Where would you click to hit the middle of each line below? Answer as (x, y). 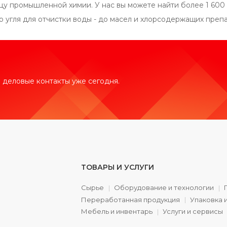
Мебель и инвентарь (117, 212)
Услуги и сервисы (193, 212)
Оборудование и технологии (164, 187)
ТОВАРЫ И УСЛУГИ (118, 167)
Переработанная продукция (131, 199)
